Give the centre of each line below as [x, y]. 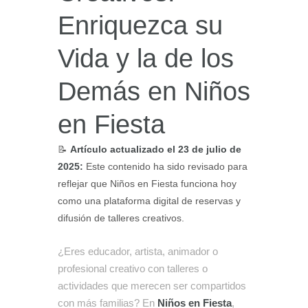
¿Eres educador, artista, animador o [138, 251]
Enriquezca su [140, 26]
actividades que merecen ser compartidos [152, 285]
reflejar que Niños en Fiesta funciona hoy [147, 184]
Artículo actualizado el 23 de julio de [156, 150]
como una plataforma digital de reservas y [149, 201]
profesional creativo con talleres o [133, 268]
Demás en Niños [154, 92]
